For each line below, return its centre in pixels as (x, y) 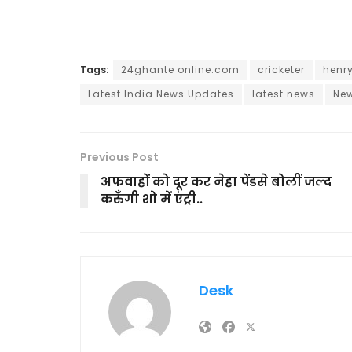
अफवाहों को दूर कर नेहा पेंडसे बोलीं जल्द (216, 181)
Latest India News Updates (161, 93)
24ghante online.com (180, 69)
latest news (284, 93)
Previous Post (119, 157)
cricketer (281, 69)
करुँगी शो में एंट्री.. (152, 199)
